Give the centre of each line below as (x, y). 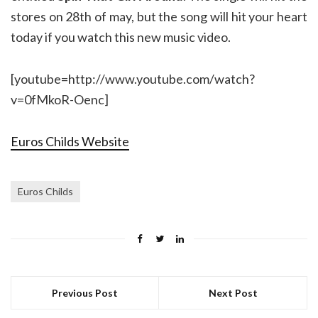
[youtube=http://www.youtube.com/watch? (133, 79)
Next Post (233, 293)
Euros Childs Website (70, 141)
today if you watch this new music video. (121, 37)
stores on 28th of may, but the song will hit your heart (159, 16)
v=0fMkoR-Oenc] (60, 99)
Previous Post (85, 293)
